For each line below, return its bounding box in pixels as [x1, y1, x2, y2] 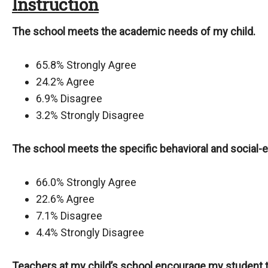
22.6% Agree [36, 193, 95, 205]
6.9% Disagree [36, 92, 102, 105]
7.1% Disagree [36, 209, 102, 222]
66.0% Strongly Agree [36, 176, 136, 188]
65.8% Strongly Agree [36, 59, 136, 71]
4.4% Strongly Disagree [36, 226, 144, 239]
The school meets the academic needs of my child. [12, 25, 255, 38]
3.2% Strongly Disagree [36, 109, 144, 121]
